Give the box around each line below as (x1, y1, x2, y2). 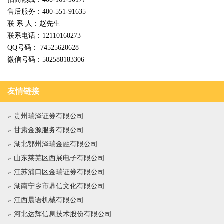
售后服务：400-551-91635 (7, 8, 86, 15)
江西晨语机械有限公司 (14, 196, 84, 204)
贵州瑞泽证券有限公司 (14, 112, 84, 120)
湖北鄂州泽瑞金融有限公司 (14, 140, 98, 148)
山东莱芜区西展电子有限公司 (14, 154, 105, 162)
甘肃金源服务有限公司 (14, 126, 84, 134)
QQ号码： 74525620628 (7, 44, 79, 51)
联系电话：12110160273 (7, 32, 81, 39)
